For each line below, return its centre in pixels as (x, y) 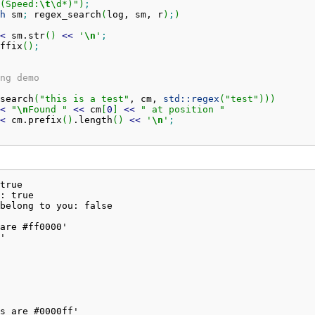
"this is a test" (84, 98)
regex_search (64, 14)
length (95, 120)
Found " (47, 109)
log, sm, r (135, 14)
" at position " (182, 109)
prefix (45, 120)
